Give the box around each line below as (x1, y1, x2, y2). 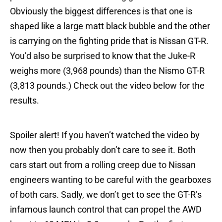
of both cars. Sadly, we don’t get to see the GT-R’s (10, 189, 202, 200)
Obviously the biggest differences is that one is (10, 6, 192, 17)
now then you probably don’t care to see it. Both (10, 145, 196, 156)
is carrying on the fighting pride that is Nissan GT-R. (10, 36, 209, 47)
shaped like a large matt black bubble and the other (10, 21, 210, 32)
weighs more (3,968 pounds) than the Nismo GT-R (10, 65, 205, 76)
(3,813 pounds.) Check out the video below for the (10, 80, 205, 91)
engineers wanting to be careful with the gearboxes (10, 174, 211, 185)
